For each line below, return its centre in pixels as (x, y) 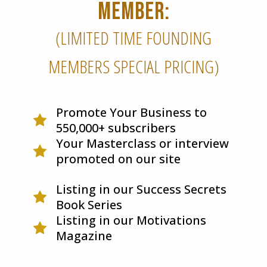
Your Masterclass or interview (142, 143)
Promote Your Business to (131, 112)
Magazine (84, 235)
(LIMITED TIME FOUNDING (133, 38)
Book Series (89, 204)
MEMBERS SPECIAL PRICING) (133, 66)
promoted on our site (118, 159)
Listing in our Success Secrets (141, 189)
